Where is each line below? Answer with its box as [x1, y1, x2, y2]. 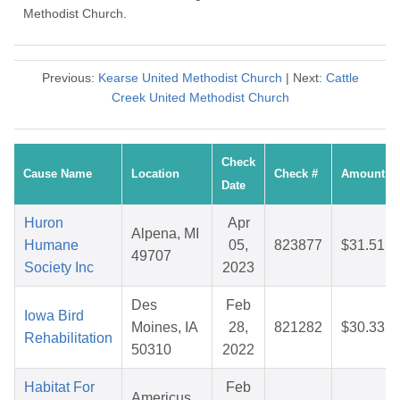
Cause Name [23, 167, 92, 181]
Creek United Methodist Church [111, 90, 289, 105]
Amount [341, 167, 385, 181]
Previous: [41, 71, 98, 86]
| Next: [281, 71, 326, 86]
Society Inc [24, 260, 94, 276]
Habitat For [24, 379, 95, 396]
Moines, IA [131, 320, 198, 336]
